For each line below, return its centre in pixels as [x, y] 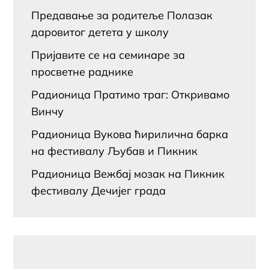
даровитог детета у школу [100, 32]
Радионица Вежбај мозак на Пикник [128, 174]
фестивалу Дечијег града [99, 190]
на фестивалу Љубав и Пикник [115, 151]
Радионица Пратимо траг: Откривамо [131, 94]
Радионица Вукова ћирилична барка [130, 134]
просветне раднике [83, 71]
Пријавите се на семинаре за [108, 55]
